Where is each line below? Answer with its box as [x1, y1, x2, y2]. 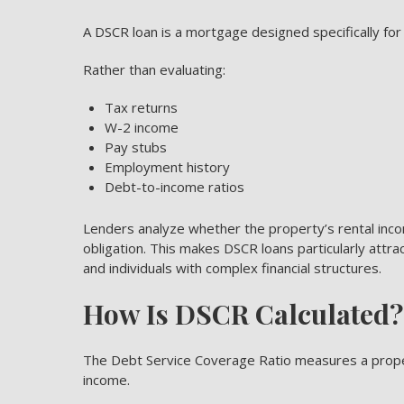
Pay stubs [105, 138, 167, 156]
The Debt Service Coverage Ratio [83, 351, 291, 369]
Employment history [105, 158, 230, 176]
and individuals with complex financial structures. [83, 259, 381, 277]
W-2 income [105, 118, 179, 136]
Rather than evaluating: [83, 60, 225, 78]
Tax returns [105, 98, 178, 116]
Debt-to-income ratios [105, 178, 244, 196]
